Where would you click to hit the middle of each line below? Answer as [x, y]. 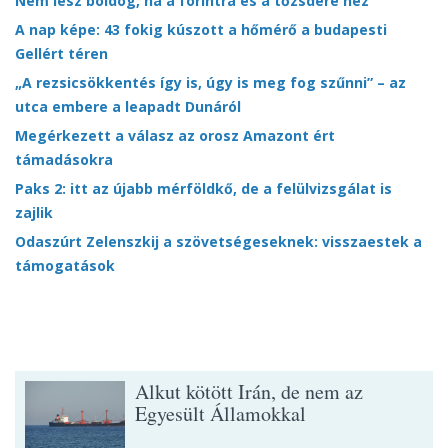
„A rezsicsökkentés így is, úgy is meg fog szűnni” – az [210, 82]
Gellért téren [61, 53]
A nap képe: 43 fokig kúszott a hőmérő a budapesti [201, 29]
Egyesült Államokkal [220, 413]
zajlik [34, 212]
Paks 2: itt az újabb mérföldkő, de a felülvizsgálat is [203, 188]
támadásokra [64, 159]
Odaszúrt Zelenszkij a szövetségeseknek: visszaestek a [218, 241]
